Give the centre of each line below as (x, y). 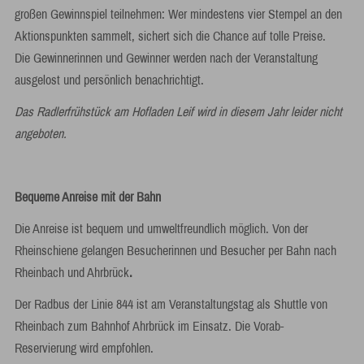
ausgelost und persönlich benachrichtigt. (109, 80)
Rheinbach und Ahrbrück (71, 273)
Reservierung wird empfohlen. (84, 348)
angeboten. (40, 134)
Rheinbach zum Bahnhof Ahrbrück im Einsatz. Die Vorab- (149, 326)
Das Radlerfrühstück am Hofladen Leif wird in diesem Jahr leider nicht (178, 112)
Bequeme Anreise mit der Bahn (87, 197)
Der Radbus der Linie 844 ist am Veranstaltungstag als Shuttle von (171, 304)
